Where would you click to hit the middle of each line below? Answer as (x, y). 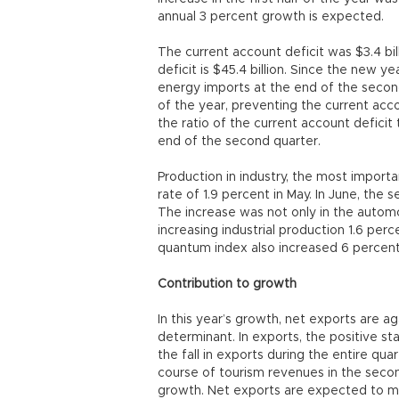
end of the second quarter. (241, 142)
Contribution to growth (229, 284)
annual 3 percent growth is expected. (273, 17)
